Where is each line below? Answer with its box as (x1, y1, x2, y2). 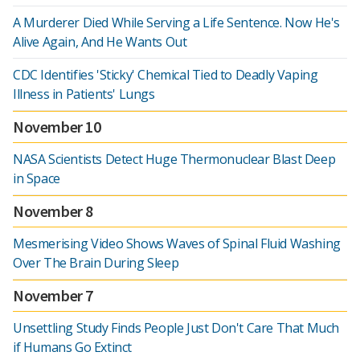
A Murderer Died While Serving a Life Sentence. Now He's (13, 14, 341, 31)
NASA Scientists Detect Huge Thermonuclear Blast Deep (13, 150, 336, 168)
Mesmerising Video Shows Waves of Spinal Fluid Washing (13, 235, 341, 252)
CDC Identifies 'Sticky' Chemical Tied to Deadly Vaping (13, 66, 318, 84)
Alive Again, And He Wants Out (13, 33, 187, 51)
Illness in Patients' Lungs (13, 85, 155, 103)
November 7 (13, 285, 93, 305)
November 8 (13, 201, 93, 221)
